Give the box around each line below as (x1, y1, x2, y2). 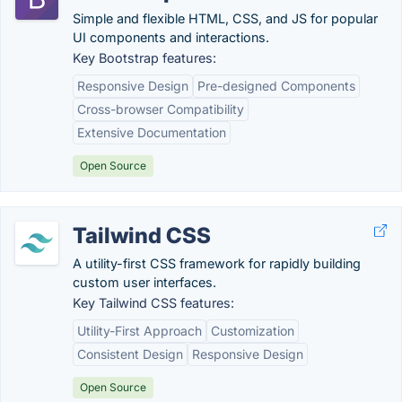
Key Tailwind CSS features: (73, 295, 234, 310)
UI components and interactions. (73, 30, 269, 45)
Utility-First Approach (77, 323, 202, 338)
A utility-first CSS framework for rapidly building (73, 256, 361, 271)
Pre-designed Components (197, 78, 355, 93)
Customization (211, 323, 294, 338)
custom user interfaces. (73, 275, 216, 290)
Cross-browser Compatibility (77, 101, 244, 117)
